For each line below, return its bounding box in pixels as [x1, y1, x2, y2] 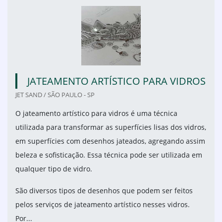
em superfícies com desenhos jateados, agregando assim [15, 136, 205, 146]
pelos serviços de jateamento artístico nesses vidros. [15, 200, 190, 210]
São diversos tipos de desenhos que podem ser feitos [15, 186, 193, 196]
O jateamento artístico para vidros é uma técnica [15, 109, 177, 118]
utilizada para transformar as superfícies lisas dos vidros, [15, 122, 206, 132]
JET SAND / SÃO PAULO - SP [15, 90, 95, 100]
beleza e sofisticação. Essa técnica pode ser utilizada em [15, 150, 202, 160]
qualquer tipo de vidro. [15, 164, 92, 174]
